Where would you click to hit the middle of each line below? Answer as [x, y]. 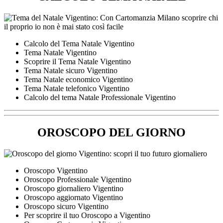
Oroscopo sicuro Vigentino [66, 207]
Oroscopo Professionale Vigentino [78, 180]
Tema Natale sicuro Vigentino [71, 71]
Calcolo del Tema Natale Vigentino [79, 44]
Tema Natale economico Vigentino [78, 80]
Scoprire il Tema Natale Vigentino [77, 62]
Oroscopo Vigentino [56, 171]
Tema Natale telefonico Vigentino [77, 89]
